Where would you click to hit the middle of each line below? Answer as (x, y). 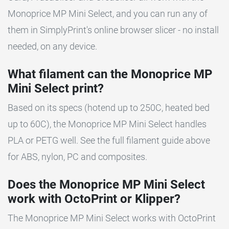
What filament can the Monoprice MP (110, 74)
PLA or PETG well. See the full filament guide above (109, 141)
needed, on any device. (52, 47)
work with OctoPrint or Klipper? (94, 199)
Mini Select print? (56, 89)
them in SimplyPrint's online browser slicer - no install (113, 30)
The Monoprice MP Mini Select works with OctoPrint (112, 218)
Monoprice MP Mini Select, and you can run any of (108, 14)
